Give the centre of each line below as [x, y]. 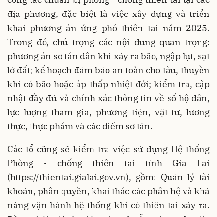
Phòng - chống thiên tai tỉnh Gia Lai [108, 163]
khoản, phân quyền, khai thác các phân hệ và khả [108, 191]
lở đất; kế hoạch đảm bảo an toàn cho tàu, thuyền [108, 70]
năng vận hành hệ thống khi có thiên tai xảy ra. [108, 205]
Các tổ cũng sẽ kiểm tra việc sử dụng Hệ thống [108, 149]
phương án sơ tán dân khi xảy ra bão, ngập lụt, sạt [108, 56]
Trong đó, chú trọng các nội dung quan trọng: [108, 42]
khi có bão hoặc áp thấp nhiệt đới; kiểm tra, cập [108, 84]
